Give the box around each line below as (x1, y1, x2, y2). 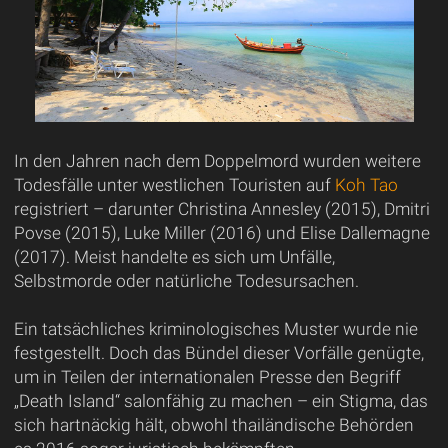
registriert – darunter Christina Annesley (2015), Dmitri (13, 198, 430, 219)
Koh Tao (334, 174, 398, 195)
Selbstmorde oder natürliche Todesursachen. (13, 270, 359, 291)
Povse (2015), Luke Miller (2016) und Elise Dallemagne (13, 222, 430, 243)
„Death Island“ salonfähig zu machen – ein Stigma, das (13, 390, 428, 411)
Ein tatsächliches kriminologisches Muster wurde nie (13, 318, 418, 339)
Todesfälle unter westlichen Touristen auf (13, 174, 335, 195)
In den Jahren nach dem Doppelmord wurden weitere (13, 150, 421, 171)
